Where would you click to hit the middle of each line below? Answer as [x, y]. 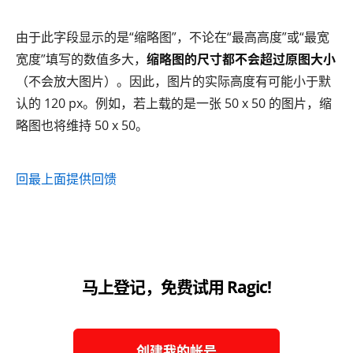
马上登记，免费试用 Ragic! [176, 286]
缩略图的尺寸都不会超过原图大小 [241, 59]
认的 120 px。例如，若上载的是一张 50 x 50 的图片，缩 [174, 103]
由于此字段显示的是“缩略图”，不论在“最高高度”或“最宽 [173, 37]
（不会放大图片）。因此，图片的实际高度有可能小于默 [173, 81]
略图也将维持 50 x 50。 [82, 125]
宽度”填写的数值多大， [81, 59]
